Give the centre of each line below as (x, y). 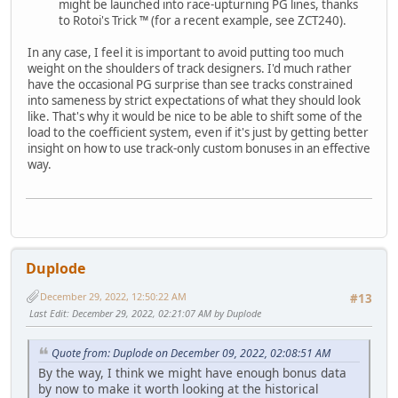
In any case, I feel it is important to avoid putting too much (186, 52)
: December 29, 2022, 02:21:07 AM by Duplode (164, 314)
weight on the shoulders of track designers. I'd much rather (190, 68)
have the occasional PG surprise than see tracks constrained (190, 84)
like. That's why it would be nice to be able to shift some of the (195, 116)
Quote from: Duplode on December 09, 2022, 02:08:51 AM (191, 353)
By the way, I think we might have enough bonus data (192, 373)
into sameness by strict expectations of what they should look (194, 100)
